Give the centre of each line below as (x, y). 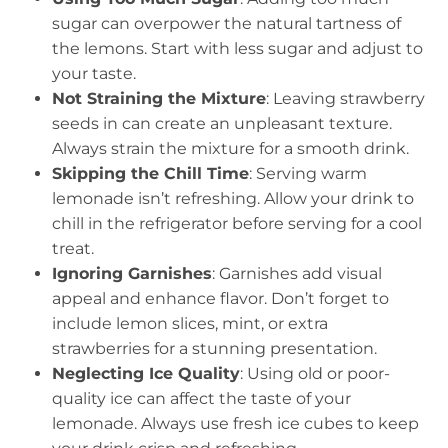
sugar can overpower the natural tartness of (226, 23)
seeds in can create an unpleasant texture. (222, 123)
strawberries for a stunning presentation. (214, 348)
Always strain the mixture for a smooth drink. (230, 148)
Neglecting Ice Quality (146, 373)
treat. (73, 248)
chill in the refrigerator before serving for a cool (237, 223)
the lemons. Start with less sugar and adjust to (237, 48)
